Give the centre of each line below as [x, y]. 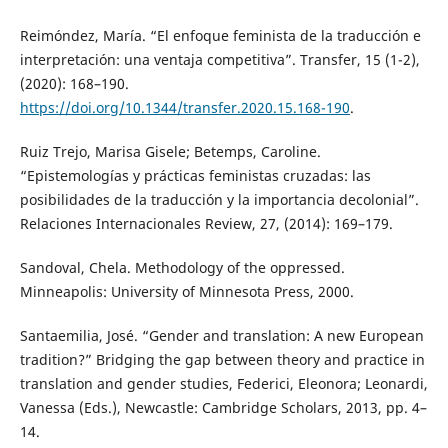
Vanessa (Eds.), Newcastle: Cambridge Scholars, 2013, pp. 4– [223, 408]
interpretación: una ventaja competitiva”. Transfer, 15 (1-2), [219, 60]
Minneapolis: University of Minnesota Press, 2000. [186, 292]
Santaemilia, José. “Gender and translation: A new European [221, 336]
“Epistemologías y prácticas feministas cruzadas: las [195, 176]
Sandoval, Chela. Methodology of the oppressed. [182, 268]
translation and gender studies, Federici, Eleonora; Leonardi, [223, 384]
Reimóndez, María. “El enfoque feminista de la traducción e [220, 36]
